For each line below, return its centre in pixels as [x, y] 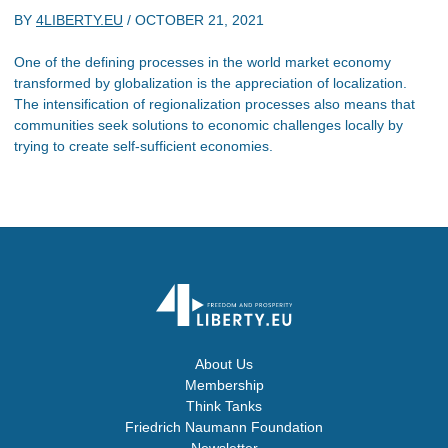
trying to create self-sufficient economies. [143, 145]
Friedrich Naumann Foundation [224, 427]
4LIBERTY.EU [79, 19]
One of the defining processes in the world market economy [202, 61]
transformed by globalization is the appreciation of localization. [210, 82]
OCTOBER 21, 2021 [199, 19]
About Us [224, 364]
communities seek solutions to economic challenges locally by [208, 124]
